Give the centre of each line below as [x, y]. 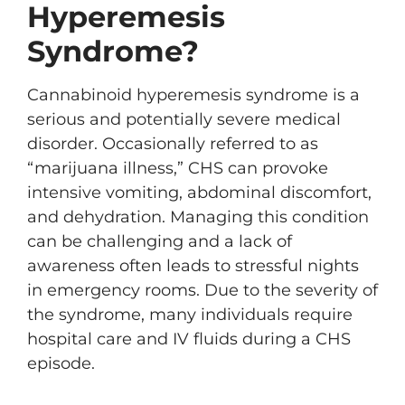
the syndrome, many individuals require [190, 315]
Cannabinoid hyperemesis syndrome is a [193, 95]
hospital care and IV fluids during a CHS [189, 339]
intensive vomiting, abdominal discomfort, [199, 193]
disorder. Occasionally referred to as [173, 144]
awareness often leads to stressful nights [193, 266]
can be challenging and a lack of [160, 241]
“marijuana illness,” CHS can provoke [178, 168]
